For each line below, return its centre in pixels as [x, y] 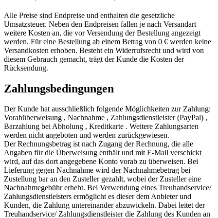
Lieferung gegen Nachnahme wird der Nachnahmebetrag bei [97, 170]
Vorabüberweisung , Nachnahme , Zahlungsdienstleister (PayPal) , [106, 118]
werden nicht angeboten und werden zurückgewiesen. [87, 135]
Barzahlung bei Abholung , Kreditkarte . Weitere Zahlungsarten [101, 127]
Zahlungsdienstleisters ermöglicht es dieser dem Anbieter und [98, 197]
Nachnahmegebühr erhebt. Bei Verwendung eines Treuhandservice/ [108, 188]
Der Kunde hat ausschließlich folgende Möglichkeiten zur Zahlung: [107, 109]
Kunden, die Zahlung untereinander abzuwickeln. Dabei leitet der [104, 205]
